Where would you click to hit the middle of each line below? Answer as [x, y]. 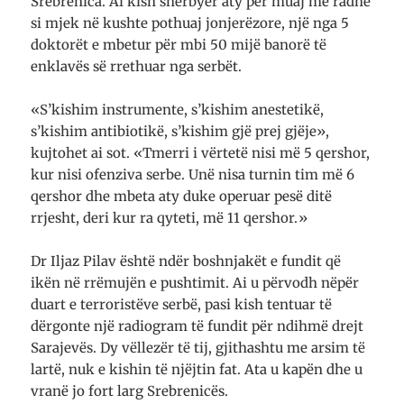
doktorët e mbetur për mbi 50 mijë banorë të [179, 44]
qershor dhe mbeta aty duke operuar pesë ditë [182, 196]
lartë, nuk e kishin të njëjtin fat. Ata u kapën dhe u [197, 369]
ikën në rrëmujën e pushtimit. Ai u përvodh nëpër [195, 282]
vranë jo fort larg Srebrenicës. [130, 390]
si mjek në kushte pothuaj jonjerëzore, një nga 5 [190, 23]
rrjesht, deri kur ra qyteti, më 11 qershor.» [170, 217]
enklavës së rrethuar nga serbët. [137, 66]
